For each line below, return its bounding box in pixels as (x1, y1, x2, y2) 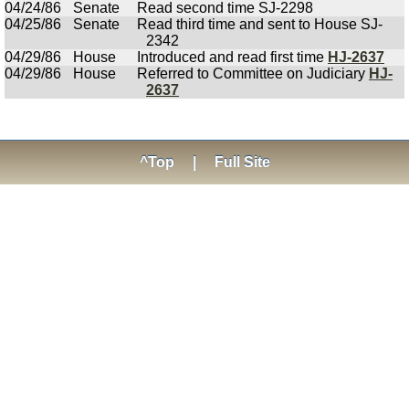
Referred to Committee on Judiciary (137, 66, 369, 81)
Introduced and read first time (137, 49, 328, 65)
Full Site (214, 154, 270, 170)
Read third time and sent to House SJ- (137, 16, 383, 32)
